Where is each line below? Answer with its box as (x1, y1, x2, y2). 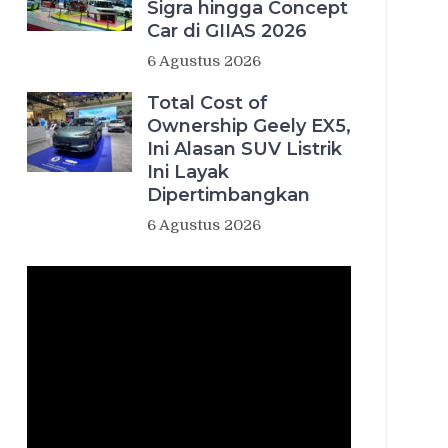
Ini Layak (147, 160, 229, 183)
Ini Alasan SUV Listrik (147, 137, 342, 160)
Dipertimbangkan (147, 183, 310, 206)
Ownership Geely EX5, (147, 114, 351, 137)
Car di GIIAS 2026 (147, 19, 307, 42)
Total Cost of (147, 91, 268, 114)
